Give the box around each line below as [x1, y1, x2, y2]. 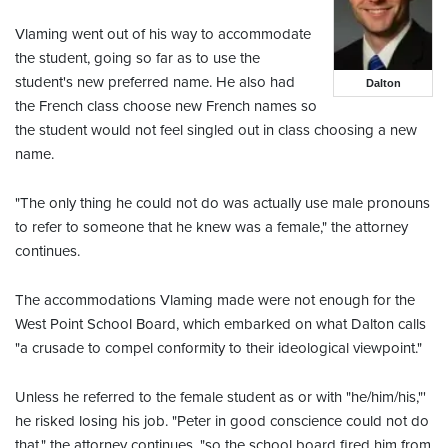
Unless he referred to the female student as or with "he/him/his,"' [15, 388, 426, 407]
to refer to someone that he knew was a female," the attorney [15, 218, 408, 237]
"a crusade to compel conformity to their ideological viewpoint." [15, 339, 422, 358]
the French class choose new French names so [15, 97, 317, 116]
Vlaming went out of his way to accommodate [15, 25, 311, 44]
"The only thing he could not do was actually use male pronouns [15, 194, 430, 213]
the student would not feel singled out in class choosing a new [15, 121, 417, 140]
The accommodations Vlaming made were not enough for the [15, 291, 415, 310]
